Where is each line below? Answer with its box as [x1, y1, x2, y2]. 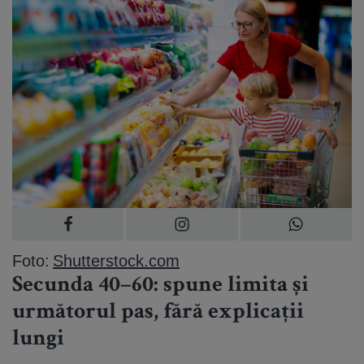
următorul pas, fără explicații [12, 301, 304, 324]
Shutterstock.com [53, 249, 180, 271]
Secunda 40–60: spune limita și [12, 274, 309, 297]
